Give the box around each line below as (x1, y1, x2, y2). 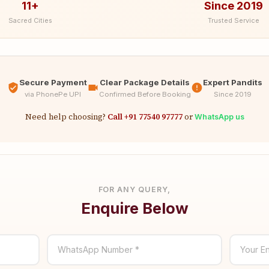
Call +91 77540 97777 (107, 110, 183, 122)
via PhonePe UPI (25, 89, 81, 98)
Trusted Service (207, 16, 259, 25)
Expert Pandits (202, 77, 262, 87)
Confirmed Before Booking (98, 89, 191, 98)
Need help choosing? (25, 110, 107, 122)
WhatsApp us (194, 112, 244, 121)
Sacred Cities (8, 16, 53, 25)
